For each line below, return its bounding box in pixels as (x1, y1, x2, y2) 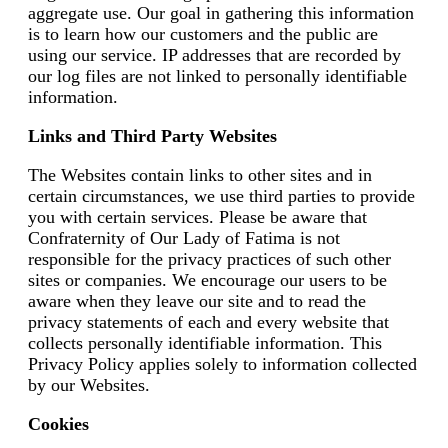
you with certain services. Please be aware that (28, 207, 367, 228)
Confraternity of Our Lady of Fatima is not (28, 228, 340, 249)
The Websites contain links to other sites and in (28, 165, 372, 186)
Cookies (28, 414, 89, 435)
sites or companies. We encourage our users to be (28, 270, 387, 291)
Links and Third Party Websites (28, 126, 277, 147)
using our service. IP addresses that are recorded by (28, 45, 401, 66)
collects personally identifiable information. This (28, 333, 382, 354)
